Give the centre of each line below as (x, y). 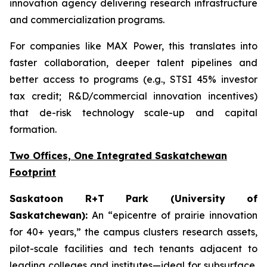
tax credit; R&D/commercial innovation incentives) (133, 96)
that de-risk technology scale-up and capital (133, 113)
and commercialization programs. (87, 20)
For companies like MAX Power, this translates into (133, 46)
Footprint (33, 172)
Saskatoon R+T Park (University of (133, 198)
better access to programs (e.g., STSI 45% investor (133, 79)
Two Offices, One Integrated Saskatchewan (118, 156)
